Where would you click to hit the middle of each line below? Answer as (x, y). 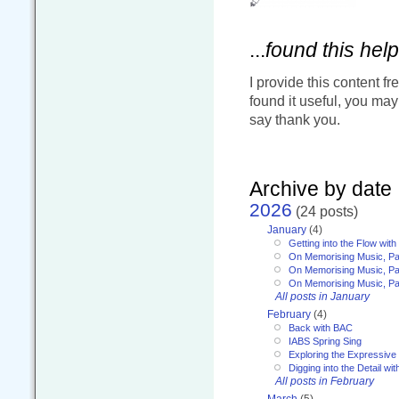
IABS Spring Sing (325, 342)
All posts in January (322, 297)
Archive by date (321, 188)
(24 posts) (325, 211)
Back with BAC (321, 328)
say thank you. (295, 119)
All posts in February (325, 382)
